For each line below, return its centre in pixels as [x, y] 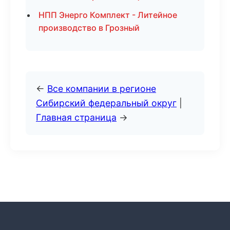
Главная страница [76, 117]
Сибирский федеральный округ [106, 103]
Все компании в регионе [102, 89]
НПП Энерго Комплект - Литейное [108, 15]
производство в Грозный [89, 28]
